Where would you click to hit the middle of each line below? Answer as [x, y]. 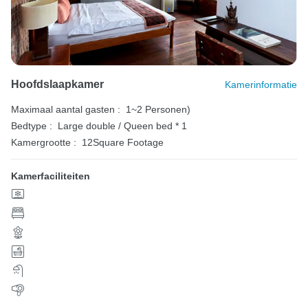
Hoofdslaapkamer [57, 85]
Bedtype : [32, 126]
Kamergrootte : [44, 143]
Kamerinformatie [261, 85]
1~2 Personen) [158, 110]
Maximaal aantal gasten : [66, 110]
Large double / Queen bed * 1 [122, 126]
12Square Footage [123, 143]
